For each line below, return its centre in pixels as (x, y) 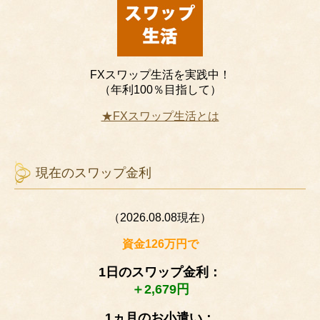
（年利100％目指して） (160, 89)
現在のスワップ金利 (94, 172)
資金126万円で (160, 244)
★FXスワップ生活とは (160, 116)
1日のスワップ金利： (160, 272)
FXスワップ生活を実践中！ (160, 74)
